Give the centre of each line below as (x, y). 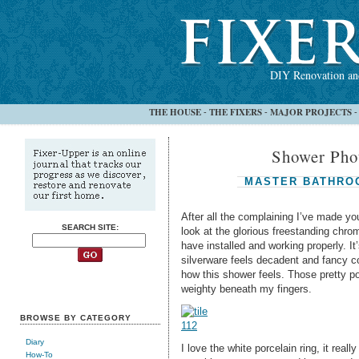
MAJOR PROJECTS (311, 112)
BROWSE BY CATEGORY (76, 318)
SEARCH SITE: (90, 227)
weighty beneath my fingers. (246, 288)
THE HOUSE (175, 112)
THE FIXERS (235, 112)
